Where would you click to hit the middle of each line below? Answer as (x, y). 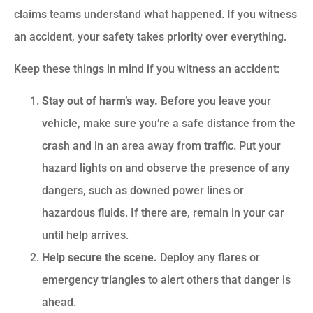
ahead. (59, 303)
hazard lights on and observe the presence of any (166, 168)
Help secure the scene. (100, 258)
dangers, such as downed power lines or (143, 191)
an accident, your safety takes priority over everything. (150, 36)
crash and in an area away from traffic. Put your (161, 146)
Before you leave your (214, 101)
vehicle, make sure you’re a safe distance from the (169, 124)
